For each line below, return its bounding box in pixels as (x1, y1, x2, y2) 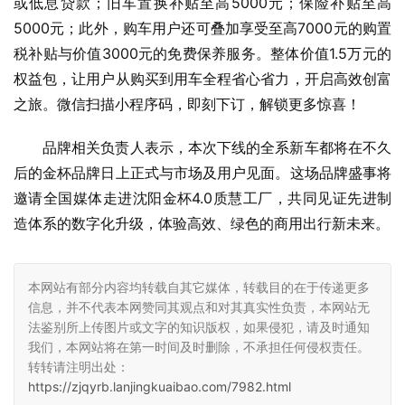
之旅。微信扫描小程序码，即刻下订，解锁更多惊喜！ (14, 95, 361, 114)
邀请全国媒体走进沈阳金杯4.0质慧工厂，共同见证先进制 (14, 189, 391, 208)
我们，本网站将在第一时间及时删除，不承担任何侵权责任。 (28, 339, 370, 355)
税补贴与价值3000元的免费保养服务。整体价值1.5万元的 (14, 44, 391, 63)
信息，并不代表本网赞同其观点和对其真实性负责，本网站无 (28, 299, 370, 316)
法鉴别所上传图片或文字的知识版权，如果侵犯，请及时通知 (28, 319, 370, 335)
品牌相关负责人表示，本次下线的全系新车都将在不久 (42, 138, 391, 157)
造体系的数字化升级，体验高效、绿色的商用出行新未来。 (14, 214, 390, 233)
